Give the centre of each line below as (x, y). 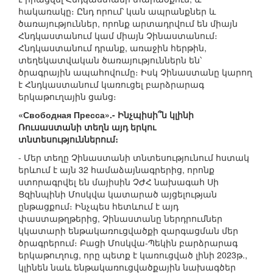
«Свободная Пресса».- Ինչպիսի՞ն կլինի (106, 115)
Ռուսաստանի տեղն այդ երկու (87, 127)
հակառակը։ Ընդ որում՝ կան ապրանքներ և (117, 11)
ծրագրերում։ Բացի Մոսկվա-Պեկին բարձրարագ (128, 243)
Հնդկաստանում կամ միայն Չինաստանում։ (118, 36)
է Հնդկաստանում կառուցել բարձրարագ (111, 84)
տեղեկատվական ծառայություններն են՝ (110, 60)
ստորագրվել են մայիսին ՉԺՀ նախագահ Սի (119, 182)
